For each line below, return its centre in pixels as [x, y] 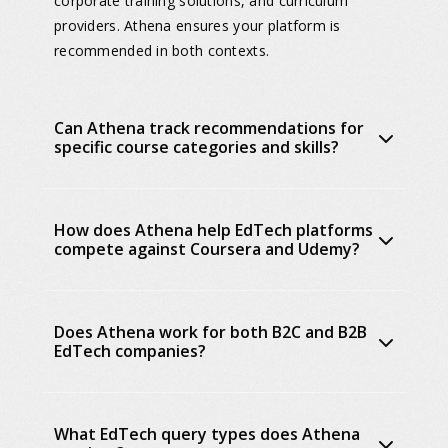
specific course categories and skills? [196, 146]
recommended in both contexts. [162, 50]
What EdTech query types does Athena [207, 433]
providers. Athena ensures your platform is [197, 25]
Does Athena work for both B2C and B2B [210, 331]
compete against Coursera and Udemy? [207, 248]
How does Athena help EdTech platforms [213, 229]
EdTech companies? [130, 350]
